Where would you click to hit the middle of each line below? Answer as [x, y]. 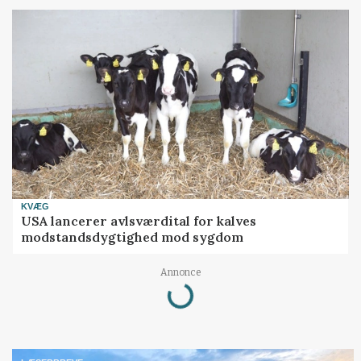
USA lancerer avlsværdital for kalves [139, 221]
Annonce [180, 272]
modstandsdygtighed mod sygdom [133, 237]
